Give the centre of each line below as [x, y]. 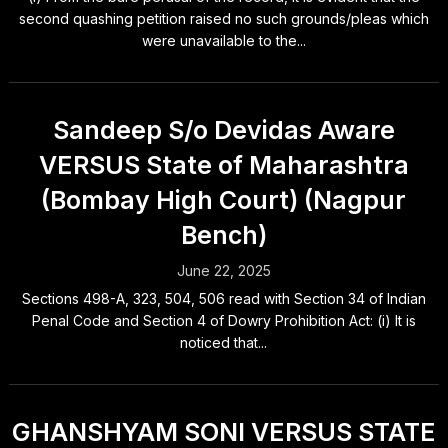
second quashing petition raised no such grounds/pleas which [223, 18]
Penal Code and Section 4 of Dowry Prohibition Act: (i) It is [223, 320]
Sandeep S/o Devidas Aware [223, 130]
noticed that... [224, 342]
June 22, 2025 [223, 270]
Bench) [223, 235]
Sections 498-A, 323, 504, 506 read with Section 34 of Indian [223, 298]
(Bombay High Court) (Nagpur [224, 200]
